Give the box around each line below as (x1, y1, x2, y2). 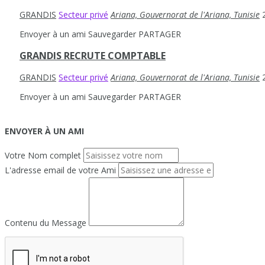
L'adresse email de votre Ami (5, 164, 116, 176)
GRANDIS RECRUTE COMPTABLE (20, 49, 166, 62)
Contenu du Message (5, 217, 86, 229)
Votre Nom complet (5, 150, 81, 161)
